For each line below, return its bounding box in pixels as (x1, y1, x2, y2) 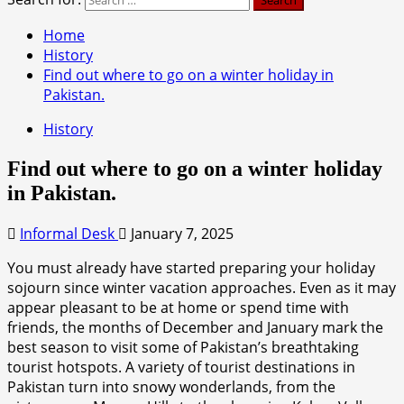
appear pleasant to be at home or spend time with (7, 297, 349, 317)
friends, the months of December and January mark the (7, 317, 383, 337)
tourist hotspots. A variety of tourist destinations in (7, 356, 355, 377)
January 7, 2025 (127, 223, 234, 243)
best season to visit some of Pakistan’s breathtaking (7, 336, 359, 357)
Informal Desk (20, 223, 118, 243)
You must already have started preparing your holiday (7, 257, 375, 278)
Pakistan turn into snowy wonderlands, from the (7, 376, 335, 397)
